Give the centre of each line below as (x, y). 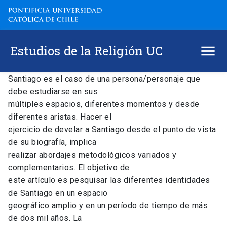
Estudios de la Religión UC (87, 51)
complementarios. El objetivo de (69, 168)
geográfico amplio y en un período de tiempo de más (108, 206)
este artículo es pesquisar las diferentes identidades (109, 180)
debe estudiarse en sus (53, 92)
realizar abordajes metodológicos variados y (92, 155)
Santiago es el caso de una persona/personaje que (104, 79)
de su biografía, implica (52, 142)
